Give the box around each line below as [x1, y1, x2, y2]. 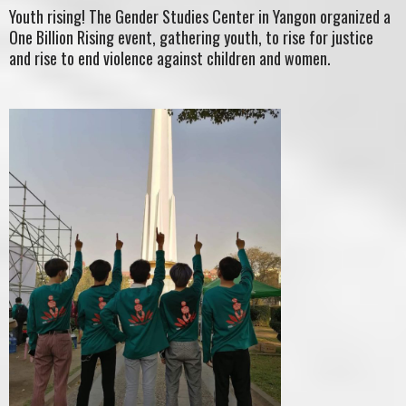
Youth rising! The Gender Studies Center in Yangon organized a [9, 4, 391, 28]
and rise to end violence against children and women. [9, 45, 331, 70]
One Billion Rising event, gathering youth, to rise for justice [9, 24, 373, 49]
